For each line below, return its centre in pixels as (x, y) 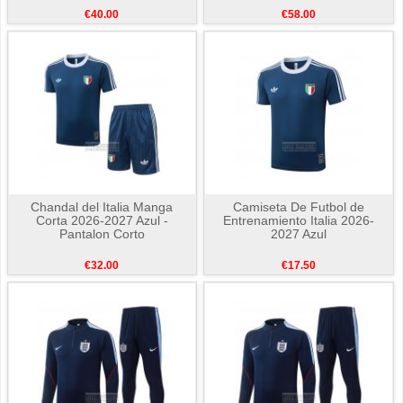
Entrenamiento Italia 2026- (299, 221)
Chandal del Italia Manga (102, 207)
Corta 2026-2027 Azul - (102, 221)
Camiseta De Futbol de (299, 207)
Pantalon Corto (102, 234)
